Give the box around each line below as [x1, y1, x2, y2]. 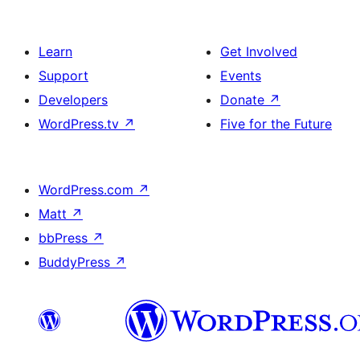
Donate [220, 92, 268, 108]
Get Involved [220, 43, 297, 59]
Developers [39, 92, 108, 108]
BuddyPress [39, 254, 114, 270]
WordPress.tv [39, 116, 123, 132]
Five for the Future [220, 116, 332, 132]
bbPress [39, 230, 92, 246]
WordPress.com [39, 182, 137, 198]
